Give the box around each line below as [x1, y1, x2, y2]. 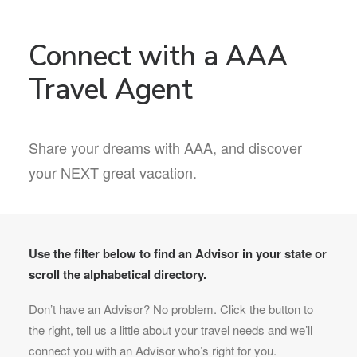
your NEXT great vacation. [29, 162, 197, 182]
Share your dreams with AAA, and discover [29, 137, 302, 158]
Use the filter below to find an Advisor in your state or [29, 245, 327, 262]
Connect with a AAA [29, 37, 288, 75]
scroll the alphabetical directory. [29, 265, 206, 283]
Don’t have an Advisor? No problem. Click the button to [29, 300, 313, 317]
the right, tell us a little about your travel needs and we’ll [29, 321, 312, 338]
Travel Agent [29, 71, 193, 108]
